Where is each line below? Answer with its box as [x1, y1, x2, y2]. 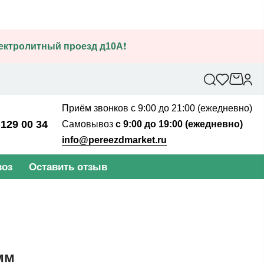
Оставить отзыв [29, 161, 107, 173]
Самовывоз [62, 119, 113, 129]
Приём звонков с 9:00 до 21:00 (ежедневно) [62, 103, 252, 113]
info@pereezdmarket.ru [62, 135, 167, 145]
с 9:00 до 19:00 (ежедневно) [113, 119, 243, 129]
